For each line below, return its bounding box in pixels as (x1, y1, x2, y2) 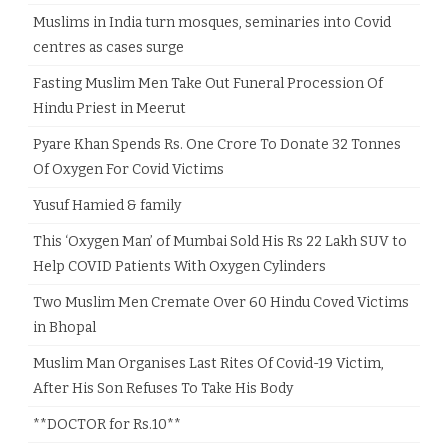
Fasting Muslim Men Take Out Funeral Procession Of (33, 75, 383, 92)
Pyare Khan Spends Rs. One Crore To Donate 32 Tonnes (33, 136, 401, 153)
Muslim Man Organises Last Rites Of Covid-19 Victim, (33, 355, 384, 372)
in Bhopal (33, 319, 96, 336)
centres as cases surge (33, 39, 184, 56)
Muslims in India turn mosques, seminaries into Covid (33, 14, 391, 31)
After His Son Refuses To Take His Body (33, 380, 293, 397)
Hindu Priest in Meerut (33, 100, 186, 117)
